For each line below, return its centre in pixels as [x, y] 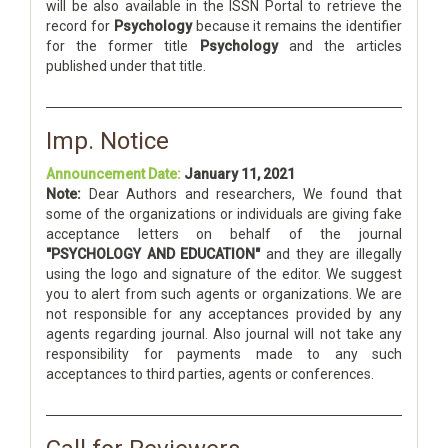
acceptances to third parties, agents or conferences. [210, 374]
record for [80, 26]
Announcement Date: [113, 174]
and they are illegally [331, 254]
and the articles [340, 46]
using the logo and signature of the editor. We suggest [224, 274]
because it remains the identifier [297, 26]
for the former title [123, 46]
